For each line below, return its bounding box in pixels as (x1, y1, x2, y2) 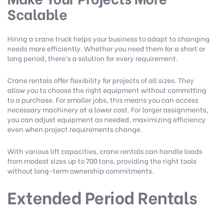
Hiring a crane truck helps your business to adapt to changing (7, 33, 210, 44)
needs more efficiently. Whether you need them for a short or (7, 43, 205, 54)
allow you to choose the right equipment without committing (7, 85, 206, 95)
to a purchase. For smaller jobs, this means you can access (7, 94, 198, 105)
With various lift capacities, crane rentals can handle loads (7, 146, 202, 156)
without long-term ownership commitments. (7, 165, 155, 176)
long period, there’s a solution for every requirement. (7, 53, 179, 64)
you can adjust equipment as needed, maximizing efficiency (7, 114, 206, 125)
